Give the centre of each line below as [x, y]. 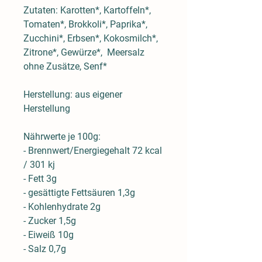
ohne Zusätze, [54, 66]
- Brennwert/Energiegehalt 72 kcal [93, 150]
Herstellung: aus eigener [73, 94]
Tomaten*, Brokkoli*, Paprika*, [85, 24]
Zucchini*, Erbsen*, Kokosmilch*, [91, 38]
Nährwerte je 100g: [62, 136]
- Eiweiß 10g [49, 235]
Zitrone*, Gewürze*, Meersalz [84, 52]
